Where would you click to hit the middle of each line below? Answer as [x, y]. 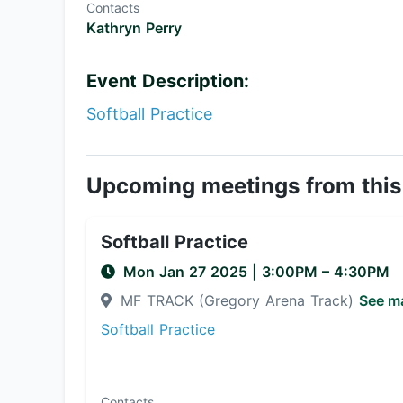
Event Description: [168, 81]
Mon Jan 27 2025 [188, 272]
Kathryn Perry [134, 28]
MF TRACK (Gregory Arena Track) [237, 300]
